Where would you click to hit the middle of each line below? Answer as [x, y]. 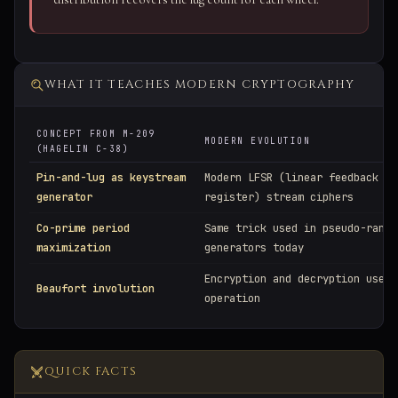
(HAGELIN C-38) [83, 149]
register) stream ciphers [279, 197]
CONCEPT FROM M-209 [96, 134]
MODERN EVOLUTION [258, 141]
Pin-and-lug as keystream [111, 178]
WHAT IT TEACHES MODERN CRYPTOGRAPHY [199, 85]
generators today [254, 248]
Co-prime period [83, 228]
